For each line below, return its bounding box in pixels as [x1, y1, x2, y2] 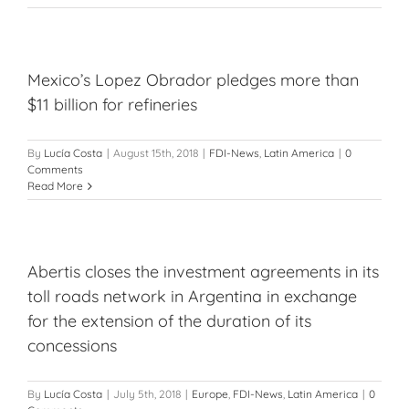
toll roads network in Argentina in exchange [27, 286, 357, 307]
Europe [192, 387, 228, 401]
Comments [27, 163, 83, 176]
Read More [27, 179, 83, 193]
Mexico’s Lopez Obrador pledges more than [27, 69, 359, 90]
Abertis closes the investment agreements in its [27, 261, 379, 282]
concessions [27, 335, 117, 356]
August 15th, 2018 [113, 146, 198, 160]
